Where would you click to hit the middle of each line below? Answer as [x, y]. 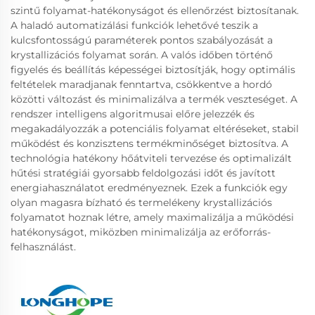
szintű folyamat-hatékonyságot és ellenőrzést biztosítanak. [155, 10]
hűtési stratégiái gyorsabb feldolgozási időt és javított [143, 173]
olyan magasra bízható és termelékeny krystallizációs [141, 202]
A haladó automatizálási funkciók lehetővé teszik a [134, 25]
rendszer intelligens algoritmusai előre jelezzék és [133, 114]
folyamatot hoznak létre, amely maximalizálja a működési [152, 217]
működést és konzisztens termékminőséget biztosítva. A [149, 143]
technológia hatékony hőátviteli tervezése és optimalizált [151, 158]
